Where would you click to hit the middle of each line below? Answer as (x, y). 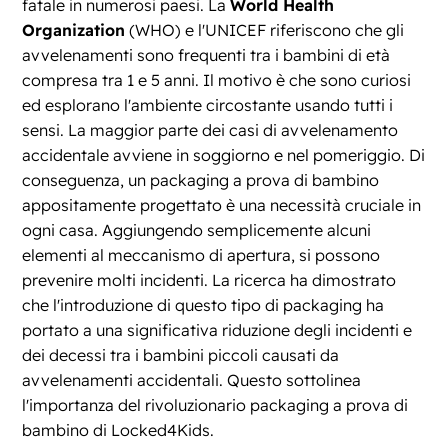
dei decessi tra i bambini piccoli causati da (181, 355)
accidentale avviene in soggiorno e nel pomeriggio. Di (224, 155)
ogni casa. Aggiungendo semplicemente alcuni (197, 230)
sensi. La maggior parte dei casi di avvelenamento (210, 130)
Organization (74, 30)
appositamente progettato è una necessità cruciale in (222, 205)
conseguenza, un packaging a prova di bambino (201, 180)
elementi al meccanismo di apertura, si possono (201, 255)
